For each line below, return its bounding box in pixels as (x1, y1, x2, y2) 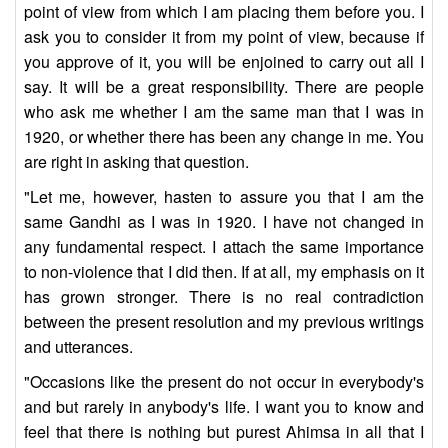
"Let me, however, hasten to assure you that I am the (24, 185, 424, 209)
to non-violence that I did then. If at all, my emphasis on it (24, 260, 424, 284)
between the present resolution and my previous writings (24, 310, 424, 334)
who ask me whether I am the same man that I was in (24, 100, 424, 124)
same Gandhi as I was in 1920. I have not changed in (24, 210, 424, 234)
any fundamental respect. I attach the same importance (24, 235, 424, 259)
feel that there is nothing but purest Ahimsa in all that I (24, 420, 424, 444)
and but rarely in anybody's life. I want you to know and (24, 395, 424, 419)
